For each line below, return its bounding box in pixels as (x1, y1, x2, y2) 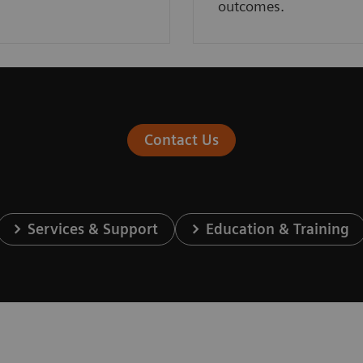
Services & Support (28, 220, 158, 238)
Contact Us (143, 131, 219, 149)
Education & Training (206, 220, 350, 238)
